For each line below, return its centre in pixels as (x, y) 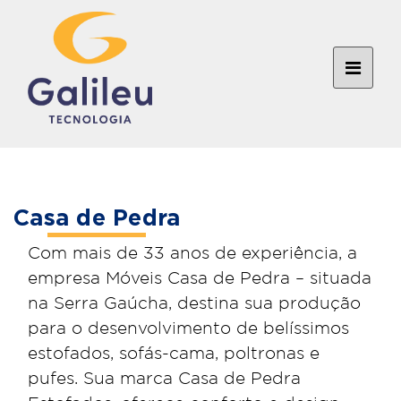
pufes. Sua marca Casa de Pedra (164, 379)
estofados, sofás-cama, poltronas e (174, 354)
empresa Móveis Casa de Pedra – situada (200, 279)
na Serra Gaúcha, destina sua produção (194, 304)
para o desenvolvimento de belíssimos (188, 329)
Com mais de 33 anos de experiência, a (192, 254)
